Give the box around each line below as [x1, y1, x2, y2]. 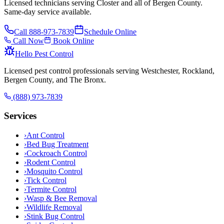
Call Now [11, 36, 44, 45]
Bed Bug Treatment [26, 139, 88, 148]
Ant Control [26, 130, 64, 139]
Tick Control [26, 175, 66, 184]
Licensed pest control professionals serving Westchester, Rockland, [4, 66, 214, 75]
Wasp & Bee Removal [26, 193, 97, 202]
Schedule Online [84, 27, 136, 36]
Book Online [51, 36, 94, 45]
